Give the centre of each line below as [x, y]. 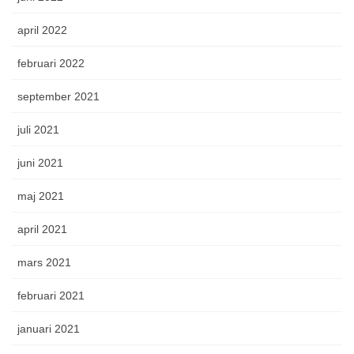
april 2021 [42, 230]
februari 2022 [51, 64]
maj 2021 [41, 196]
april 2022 [42, 30]
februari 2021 [51, 296]
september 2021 [58, 97]
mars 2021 [44, 263]
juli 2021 [38, 130]
